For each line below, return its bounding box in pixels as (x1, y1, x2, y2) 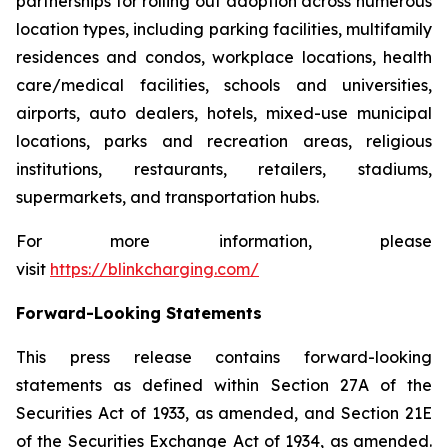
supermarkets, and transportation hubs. (16, 187, 319, 207)
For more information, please (16, 231, 432, 251)
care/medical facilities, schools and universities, (16, 75, 432, 95)
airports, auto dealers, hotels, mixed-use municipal (16, 103, 432, 123)
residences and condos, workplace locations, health (16, 47, 432, 67)
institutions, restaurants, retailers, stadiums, (16, 159, 432, 179)
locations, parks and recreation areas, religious (16, 131, 432, 151)
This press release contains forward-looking (16, 347, 432, 367)
